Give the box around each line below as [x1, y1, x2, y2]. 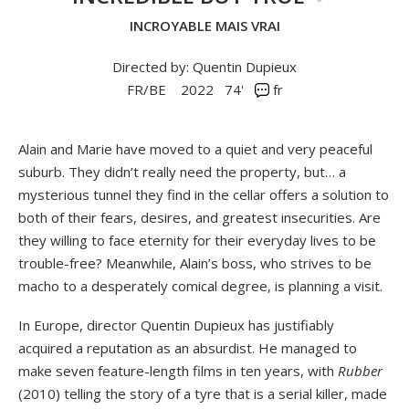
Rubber [338, 361, 383, 380]
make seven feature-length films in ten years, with [18, 361, 338, 380]
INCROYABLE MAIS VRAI [129, 16, 280, 35]
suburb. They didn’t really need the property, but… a [18, 162, 346, 181]
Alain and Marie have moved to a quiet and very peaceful [18, 139, 372, 158]
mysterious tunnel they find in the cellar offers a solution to [18, 184, 389, 204]
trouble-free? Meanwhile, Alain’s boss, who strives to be [18, 253, 372, 272]
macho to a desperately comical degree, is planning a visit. [18, 276, 383, 295]
